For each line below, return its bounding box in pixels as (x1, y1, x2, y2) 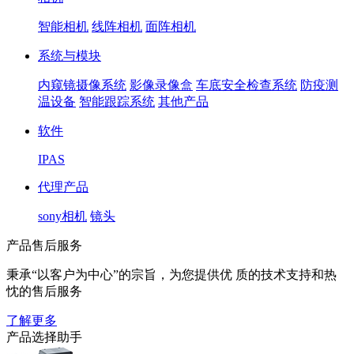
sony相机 (38, 209, 87, 224)
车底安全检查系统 (196, 78, 297, 92)
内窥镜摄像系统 (38, 78, 126, 92)
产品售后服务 (6, 239, 82, 253)
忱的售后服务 (6, 284, 82, 299)
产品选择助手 (6, 330, 82, 345)
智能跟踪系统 (79, 95, 155, 109)
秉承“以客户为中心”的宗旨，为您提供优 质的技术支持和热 (6, 268, 337, 282)
